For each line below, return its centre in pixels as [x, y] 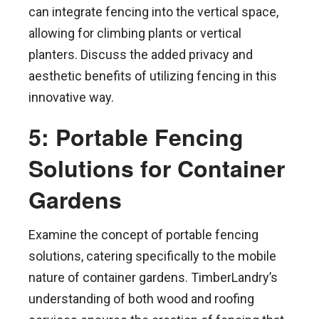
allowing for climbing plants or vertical [135, 33]
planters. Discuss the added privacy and [141, 55]
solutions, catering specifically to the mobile [152, 256]
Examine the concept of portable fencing [143, 234]
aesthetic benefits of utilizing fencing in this [153, 76]
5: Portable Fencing [136, 137]
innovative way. [71, 98]
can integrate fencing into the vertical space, [153, 12]
